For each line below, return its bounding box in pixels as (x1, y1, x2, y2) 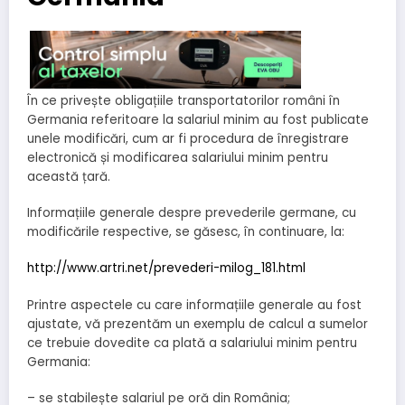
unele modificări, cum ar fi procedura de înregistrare (27, 129, 349, 147)
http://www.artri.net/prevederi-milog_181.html (27, 259, 306, 278)
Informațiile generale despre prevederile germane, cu (27, 204, 356, 222)
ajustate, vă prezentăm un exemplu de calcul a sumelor (27, 315, 368, 333)
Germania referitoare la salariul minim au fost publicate (27, 110, 369, 128)
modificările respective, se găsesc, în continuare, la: (27, 223, 344, 241)
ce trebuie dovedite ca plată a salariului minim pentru (27, 334, 357, 352)
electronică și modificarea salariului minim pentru (27, 148, 328, 166)
